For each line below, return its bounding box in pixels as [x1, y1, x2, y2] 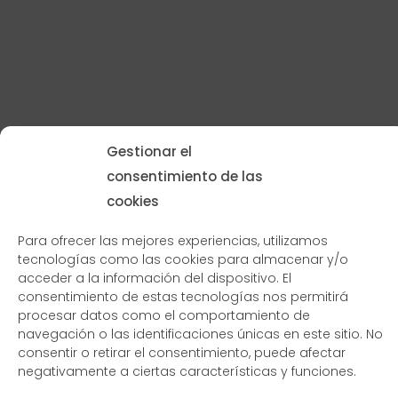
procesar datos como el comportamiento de [18, 306, 310, 324]
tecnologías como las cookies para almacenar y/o [18, 251, 348, 268]
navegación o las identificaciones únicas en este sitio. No [18, 325, 383, 343]
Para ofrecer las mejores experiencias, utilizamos [18, 232, 328, 250]
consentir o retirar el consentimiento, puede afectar [18, 344, 346, 362]
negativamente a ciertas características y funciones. [18, 362, 356, 380]
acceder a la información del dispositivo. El [18, 269, 291, 287]
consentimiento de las [107, 167, 263, 186]
